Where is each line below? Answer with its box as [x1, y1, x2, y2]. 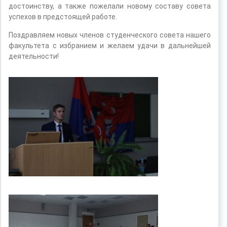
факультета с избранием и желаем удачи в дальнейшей [9, 41, 211, 50]
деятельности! [9, 52, 59, 60]
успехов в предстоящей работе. [9, 12, 118, 21]
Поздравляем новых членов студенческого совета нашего [9, 30, 211, 39]
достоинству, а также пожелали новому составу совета [9, 2, 211, 10]
